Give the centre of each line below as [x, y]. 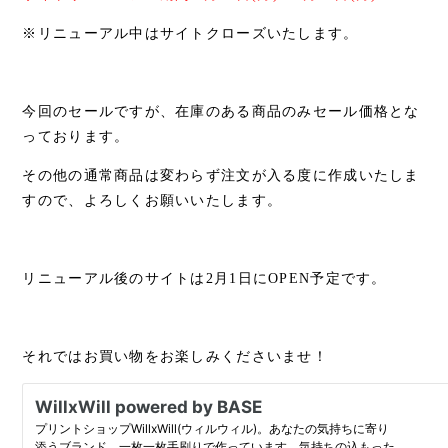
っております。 [76, 136]
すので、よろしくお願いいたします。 [152, 200]
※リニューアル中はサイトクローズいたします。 [190, 33]
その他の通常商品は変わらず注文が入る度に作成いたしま [221, 175]
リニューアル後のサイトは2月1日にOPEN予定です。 [204, 278]
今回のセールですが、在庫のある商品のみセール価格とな [221, 111]
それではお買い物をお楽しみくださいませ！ [175, 356]
